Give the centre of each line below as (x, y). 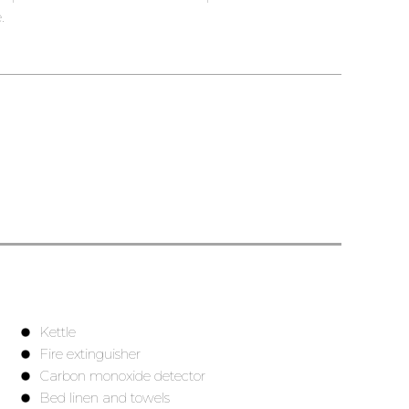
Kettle (58, 332)
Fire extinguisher (90, 354)
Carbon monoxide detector (123, 376)
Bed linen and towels (105, 398)
